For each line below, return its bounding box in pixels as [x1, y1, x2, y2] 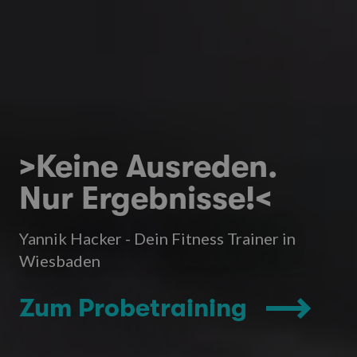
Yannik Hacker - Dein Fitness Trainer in [19, 229, 296, 248]
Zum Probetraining [19, 293, 247, 323]
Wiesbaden [19, 251, 100, 270]
